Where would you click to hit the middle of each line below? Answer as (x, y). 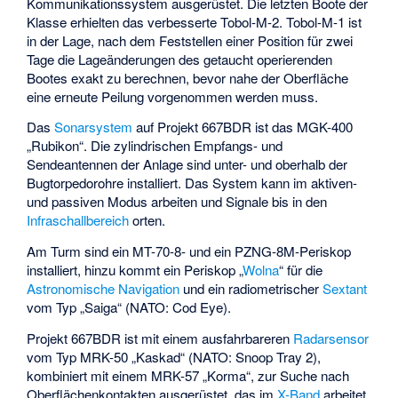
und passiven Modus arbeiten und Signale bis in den (177, 202)
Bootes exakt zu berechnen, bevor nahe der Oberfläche (188, 77)
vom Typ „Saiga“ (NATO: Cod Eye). (129, 306)
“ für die (301, 269)
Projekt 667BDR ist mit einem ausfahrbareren (160, 338)
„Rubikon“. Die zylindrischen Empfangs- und (155, 146)
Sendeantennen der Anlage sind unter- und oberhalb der (187, 164)
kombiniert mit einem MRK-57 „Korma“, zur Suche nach (188, 375)
